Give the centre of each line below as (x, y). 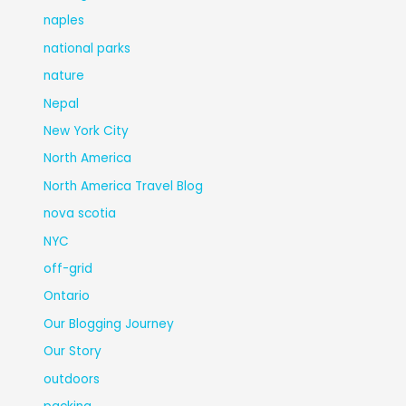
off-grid (68, 269)
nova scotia (80, 214)
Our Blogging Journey (109, 324)
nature (64, 76)
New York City (87, 130)
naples (64, 21)
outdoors (72, 379)
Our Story (73, 352)
